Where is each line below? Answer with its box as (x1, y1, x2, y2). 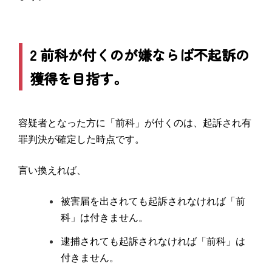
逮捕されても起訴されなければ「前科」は (60, 236, 245, 246)
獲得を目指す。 (30, 67, 128, 89)
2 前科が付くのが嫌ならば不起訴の (30, 44, 250, 65)
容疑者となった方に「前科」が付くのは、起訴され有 (18, 117, 251, 128)
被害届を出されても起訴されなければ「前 (60, 195, 245, 206)
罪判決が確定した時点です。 (18, 134, 144, 144)
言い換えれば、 (18, 165, 86, 175)
